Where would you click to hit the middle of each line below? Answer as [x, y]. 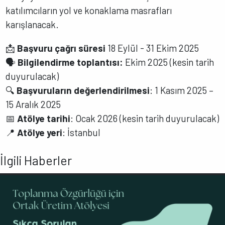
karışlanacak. [32, 24]
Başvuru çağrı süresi [62, 48]
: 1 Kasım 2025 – [182, 90]
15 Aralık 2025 [33, 104]
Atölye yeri [40, 132]
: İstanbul [82, 132]
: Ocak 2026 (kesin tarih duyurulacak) [145, 118]
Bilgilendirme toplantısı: [71, 62]
